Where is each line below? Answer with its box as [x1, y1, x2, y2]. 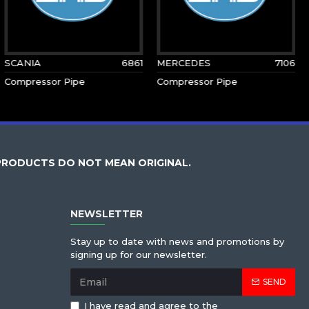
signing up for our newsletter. [70, 249, 207, 260]
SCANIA [4, 57, 41, 68]
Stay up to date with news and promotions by [70, 236, 284, 247]
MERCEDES [157, 57, 211, 68]
